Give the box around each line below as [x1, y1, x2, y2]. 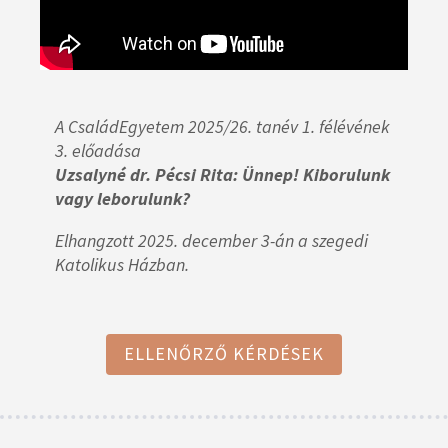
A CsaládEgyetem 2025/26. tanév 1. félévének [55, 115, 390, 139]
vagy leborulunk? [55, 187, 194, 211]
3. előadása [55, 139, 141, 163]
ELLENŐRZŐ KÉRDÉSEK [124, 342, 324, 366]
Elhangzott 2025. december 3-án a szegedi [55, 229, 368, 253]
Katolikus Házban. [55, 253, 189, 277]
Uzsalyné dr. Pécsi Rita [55, 163, 233, 187]
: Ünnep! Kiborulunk [233, 163, 390, 187]
